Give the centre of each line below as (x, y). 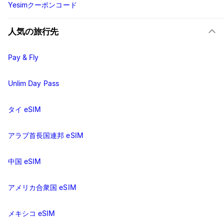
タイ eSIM (25, 109)
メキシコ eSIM (32, 213)
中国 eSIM (25, 161)
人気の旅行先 (33, 32)
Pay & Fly (23, 57)
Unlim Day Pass (33, 83)
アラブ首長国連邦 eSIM (46, 135)
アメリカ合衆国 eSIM (42, 187)
